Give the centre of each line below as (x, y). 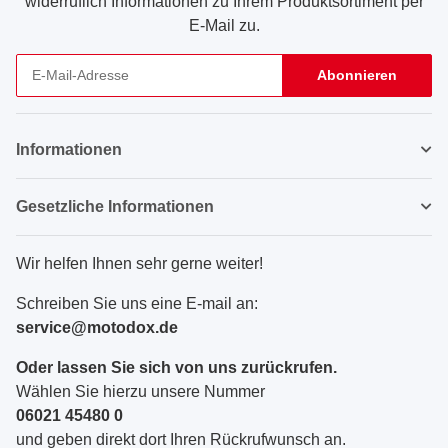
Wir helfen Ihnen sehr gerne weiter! (139, 263)
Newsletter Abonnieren (96, 106)
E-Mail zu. (224, 25)
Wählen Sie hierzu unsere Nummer (140, 391)
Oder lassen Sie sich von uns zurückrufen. (176, 367)
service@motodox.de (97, 327)
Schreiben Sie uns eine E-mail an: (137, 303)
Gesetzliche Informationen (115, 206)
